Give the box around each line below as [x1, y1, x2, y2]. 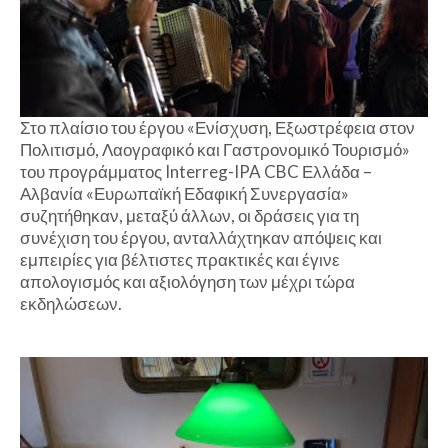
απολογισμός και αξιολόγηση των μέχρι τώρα [20, 270, 355, 292]
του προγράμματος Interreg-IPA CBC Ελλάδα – [20, 160, 372, 182]
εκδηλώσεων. [20, 292, 122, 314]
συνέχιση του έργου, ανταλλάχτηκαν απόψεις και [20, 226, 382, 248]
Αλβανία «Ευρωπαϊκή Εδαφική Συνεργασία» [20, 182, 349, 204]
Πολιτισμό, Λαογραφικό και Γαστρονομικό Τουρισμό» [20, 138, 410, 160]
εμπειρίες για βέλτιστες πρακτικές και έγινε [20, 248, 340, 270]
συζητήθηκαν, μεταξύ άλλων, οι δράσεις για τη [20, 204, 359, 226]
